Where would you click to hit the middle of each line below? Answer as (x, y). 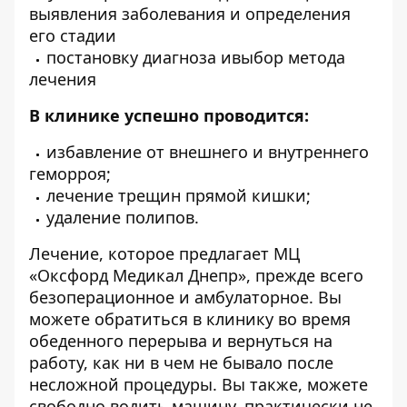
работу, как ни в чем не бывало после (181, 362)
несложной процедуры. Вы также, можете (199, 384)
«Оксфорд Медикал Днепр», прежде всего (196, 275)
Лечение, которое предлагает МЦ (164, 253)
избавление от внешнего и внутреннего (208, 152)
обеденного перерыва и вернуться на (181, 341)
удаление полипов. (123, 217)
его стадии (73, 35)
